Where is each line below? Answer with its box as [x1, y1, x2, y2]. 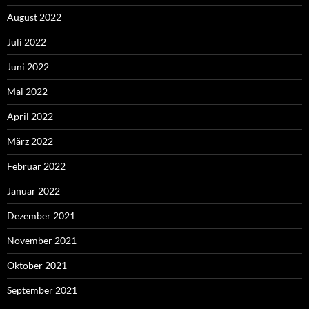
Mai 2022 [7, 86, 48, 98]
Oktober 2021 [7, 259, 67, 272]
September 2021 [7, 284, 77, 297]
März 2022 [7, 135, 53, 148]
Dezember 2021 [7, 210, 75, 222]
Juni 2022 [7, 61, 49, 73]
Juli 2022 [7, 36, 46, 48]
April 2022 [7, 110, 53, 123]
